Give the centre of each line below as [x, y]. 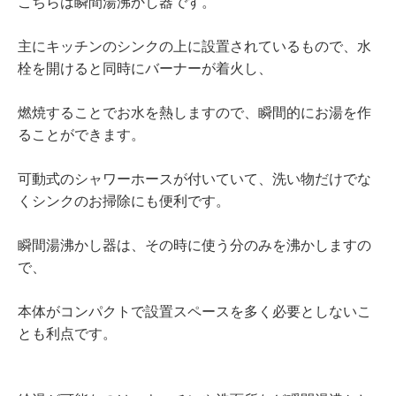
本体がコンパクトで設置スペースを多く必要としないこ [194, 312]
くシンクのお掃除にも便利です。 [124, 202]
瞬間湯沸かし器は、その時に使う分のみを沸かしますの [194, 246]
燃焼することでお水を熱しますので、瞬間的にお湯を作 [194, 113]
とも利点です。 [67, 334]
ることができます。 [81, 135]
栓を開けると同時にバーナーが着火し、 [145, 69]
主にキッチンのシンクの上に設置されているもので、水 [194, 47]
